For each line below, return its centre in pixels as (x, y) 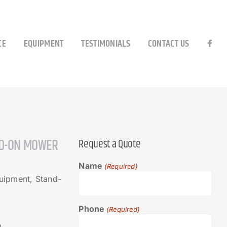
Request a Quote (110, 144)
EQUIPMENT (44, 44)
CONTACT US (168, 44)
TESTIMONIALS (106, 44)
